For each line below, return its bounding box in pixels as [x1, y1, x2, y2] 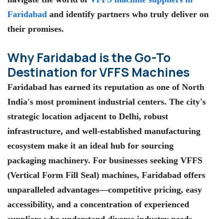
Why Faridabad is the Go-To [7, 48, 171, 66]
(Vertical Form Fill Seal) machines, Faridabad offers [7, 170, 205, 180]
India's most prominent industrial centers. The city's [7, 96, 206, 107]
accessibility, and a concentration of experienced [7, 199, 189, 209]
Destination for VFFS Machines [7, 63, 190, 81]
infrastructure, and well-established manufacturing [7, 126, 200, 136]
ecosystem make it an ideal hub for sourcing [7, 140, 174, 151]
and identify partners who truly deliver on [47, 9, 209, 20]
